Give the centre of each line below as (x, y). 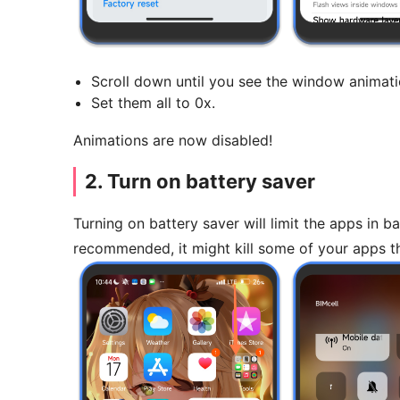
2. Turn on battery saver (200, 182)
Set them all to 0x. (153, 103)
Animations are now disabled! (173, 141)
